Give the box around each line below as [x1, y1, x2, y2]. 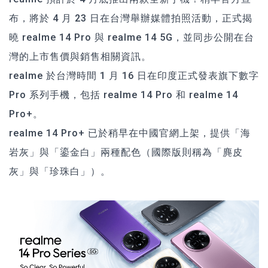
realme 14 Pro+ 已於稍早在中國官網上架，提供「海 [9, 127, 251, 139]
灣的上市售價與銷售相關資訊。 [9, 50, 151, 62]
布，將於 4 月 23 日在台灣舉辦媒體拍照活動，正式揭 [9, 12, 252, 24]
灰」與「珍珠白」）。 [9, 165, 111, 177]
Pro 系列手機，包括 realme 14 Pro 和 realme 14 [9, 89, 238, 100]
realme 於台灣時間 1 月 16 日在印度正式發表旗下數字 [9, 69, 259, 81]
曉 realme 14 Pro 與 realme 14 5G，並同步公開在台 [9, 31, 254, 43]
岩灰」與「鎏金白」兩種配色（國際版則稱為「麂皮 [9, 146, 243, 158]
